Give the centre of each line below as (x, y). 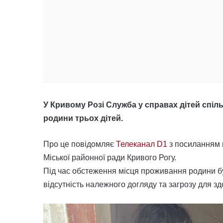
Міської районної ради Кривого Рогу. (110, 158)
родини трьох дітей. (83, 118)
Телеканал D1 (142, 144)
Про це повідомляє (80, 144)
